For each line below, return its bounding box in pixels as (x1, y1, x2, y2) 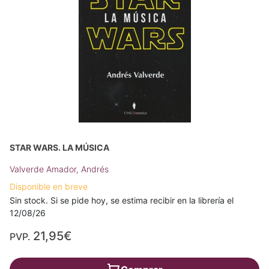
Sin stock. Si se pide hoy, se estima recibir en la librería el (10, 195, 234, 205)
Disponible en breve (10, 181, 88, 192)
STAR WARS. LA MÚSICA (10, 142, 109, 153)
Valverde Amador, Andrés (10, 164, 109, 174)
